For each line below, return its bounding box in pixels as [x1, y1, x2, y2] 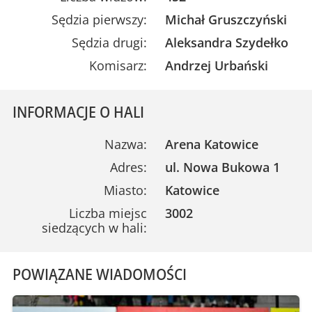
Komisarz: [88, 56, 147, 74]
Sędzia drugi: [71, 33, 147, 51]
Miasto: [103, 181, 147, 198]
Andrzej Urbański [165, 56, 269, 74]
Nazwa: [104, 135, 147, 153]
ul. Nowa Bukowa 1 [165, 158, 281, 175]
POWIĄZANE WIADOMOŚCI [12, 263, 187, 284]
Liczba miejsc [68, 204, 147, 221]
